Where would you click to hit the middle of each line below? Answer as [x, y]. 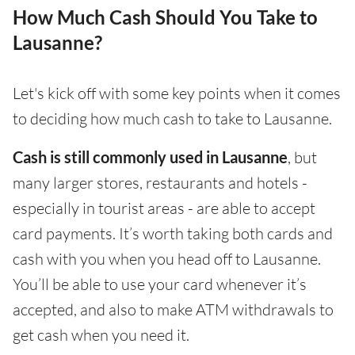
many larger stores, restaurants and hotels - [160, 183]
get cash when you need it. [101, 335]
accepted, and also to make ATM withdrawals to [173, 309]
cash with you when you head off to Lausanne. [167, 259]
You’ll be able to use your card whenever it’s [160, 284]
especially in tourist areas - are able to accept [164, 208]
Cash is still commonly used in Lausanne [150, 157]
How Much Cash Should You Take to [165, 17]
